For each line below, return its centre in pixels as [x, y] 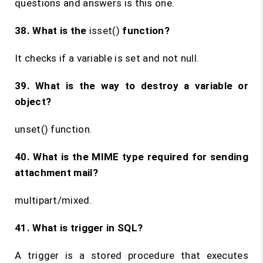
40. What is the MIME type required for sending [131, 157]
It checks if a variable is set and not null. [107, 58]
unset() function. [54, 129]
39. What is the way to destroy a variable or [131, 86]
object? [33, 102]
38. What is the [52, 31]
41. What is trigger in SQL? [79, 228]
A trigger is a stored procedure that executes [131, 255]
